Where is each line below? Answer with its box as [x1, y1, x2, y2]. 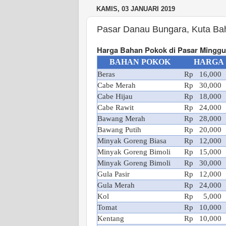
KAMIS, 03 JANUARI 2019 [96, 5, 175, 13]
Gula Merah [97, 181, 135, 189]
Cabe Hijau [97, 92, 133, 100]
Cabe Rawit [97, 103, 134, 111]
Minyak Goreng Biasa [97, 137, 166, 145]
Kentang [97, 214, 124, 222]
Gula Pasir [97, 170, 130, 178]
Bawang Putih [97, 126, 141, 134]
